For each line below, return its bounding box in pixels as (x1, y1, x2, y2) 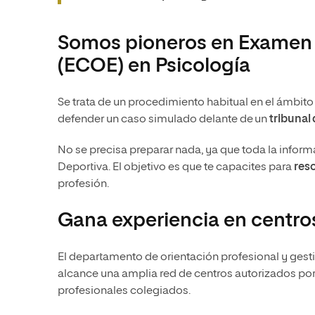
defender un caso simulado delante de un (58, 114, 269, 125)
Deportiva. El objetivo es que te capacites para (58, 162, 294, 173)
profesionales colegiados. (58, 285, 193, 297)
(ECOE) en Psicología (58, 56, 250, 76)
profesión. (58, 179, 109, 190)
